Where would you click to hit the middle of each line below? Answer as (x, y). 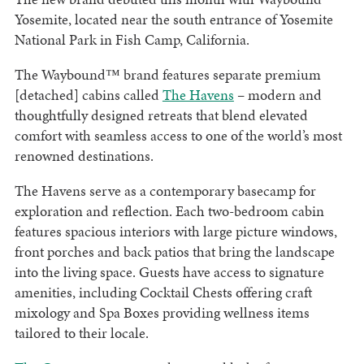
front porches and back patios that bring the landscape (174, 251)
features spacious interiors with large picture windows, (175, 231)
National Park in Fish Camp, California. (132, 39)
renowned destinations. (84, 155)
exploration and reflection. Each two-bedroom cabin (169, 210)
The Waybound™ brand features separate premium (167, 74)
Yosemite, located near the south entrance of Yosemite (173, 19)
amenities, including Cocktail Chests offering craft (163, 292)
